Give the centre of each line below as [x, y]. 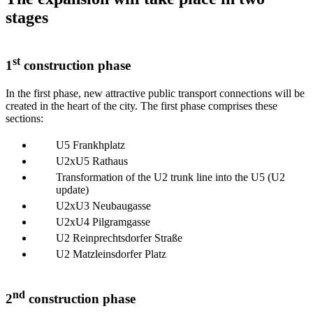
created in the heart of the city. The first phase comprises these [141, 106]
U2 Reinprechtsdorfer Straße [119, 238]
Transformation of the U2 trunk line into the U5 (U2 [170, 177]
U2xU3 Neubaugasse [103, 206]
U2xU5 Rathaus [92, 161]
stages [27, 18]
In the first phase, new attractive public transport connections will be [155, 94]
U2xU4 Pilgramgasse [103, 222]
